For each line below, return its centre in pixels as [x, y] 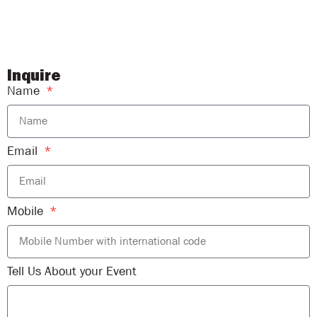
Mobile [27, 211]
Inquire [34, 76]
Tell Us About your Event [72, 271]
